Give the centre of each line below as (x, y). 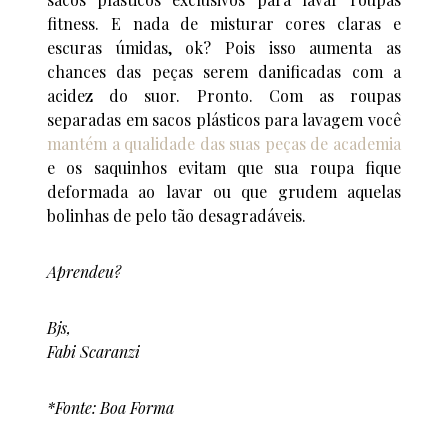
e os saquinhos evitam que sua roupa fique (224, 168)
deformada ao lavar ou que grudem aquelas (224, 192)
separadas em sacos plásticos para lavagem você (224, 120)
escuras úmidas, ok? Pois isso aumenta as (224, 48)
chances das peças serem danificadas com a (224, 72)
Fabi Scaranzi (94, 352)
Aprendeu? (84, 272)
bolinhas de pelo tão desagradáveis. (177, 216)
